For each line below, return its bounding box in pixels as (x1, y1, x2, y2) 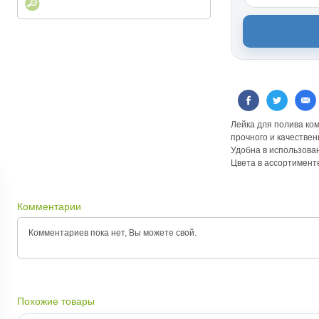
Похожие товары (17, 296, 95, 307)
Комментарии (17, 201, 81, 212)
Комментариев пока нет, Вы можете (28, 228, 176, 238)
